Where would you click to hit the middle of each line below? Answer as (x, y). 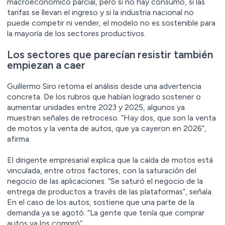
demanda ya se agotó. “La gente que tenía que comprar (106, 212)
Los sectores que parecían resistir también (110, 54)
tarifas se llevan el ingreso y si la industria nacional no (100, 12)
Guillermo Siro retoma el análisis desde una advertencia (104, 86)
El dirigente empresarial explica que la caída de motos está (110, 160)
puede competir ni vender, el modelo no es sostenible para (111, 23)
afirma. (19, 139)
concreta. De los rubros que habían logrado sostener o (104, 96)
